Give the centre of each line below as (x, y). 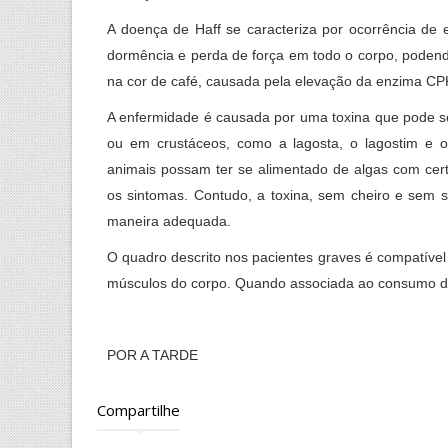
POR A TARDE (152, 354)
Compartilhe (138, 409)
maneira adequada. (169, 220)
